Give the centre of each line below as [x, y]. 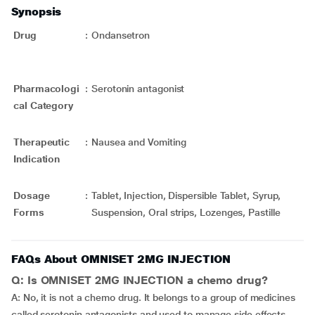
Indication [37, 159]
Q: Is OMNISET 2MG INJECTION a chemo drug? [140, 280]
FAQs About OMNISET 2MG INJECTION [121, 259]
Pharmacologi [47, 89]
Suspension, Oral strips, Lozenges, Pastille [186, 212]
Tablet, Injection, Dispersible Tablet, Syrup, [186, 195]
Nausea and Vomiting [153, 142]
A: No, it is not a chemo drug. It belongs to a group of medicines [153, 297]
